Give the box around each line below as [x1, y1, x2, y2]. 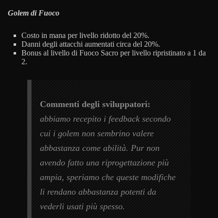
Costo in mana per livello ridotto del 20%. [21, 31, 149, 40]
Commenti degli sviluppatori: [40, 99, 151, 109]
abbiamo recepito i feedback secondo [40, 114, 171, 124]
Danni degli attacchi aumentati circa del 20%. [21, 40, 160, 49]
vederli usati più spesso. [40, 201, 126, 212]
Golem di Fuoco [8, 9, 59, 18]
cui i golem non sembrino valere [40, 128, 154, 139]
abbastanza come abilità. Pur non [40, 143, 160, 153]
